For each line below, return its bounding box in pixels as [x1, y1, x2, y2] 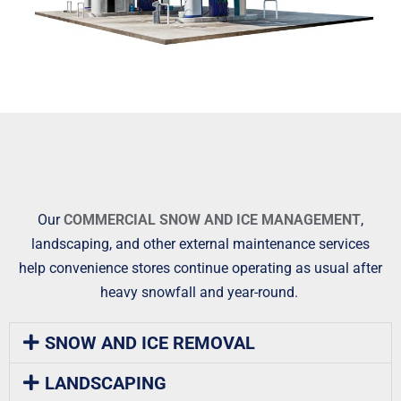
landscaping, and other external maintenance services [31, 235, 370, 253]
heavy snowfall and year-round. [99, 284, 302, 302]
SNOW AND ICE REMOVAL [45, 332, 255, 354]
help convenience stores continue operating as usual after [19, 260, 382, 277]
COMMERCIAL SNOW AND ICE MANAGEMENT [64, 211, 361, 229]
